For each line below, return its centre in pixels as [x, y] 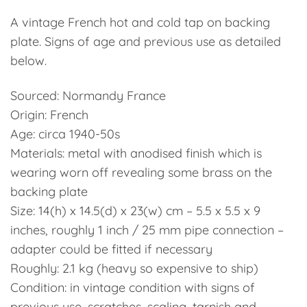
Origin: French [49, 115]
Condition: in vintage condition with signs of [133, 288]
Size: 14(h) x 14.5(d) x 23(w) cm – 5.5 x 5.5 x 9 [135, 211]
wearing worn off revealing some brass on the [141, 173]
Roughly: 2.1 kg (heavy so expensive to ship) [134, 269]
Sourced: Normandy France [88, 96]
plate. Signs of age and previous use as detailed [146, 41]
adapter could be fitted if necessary [111, 249]
